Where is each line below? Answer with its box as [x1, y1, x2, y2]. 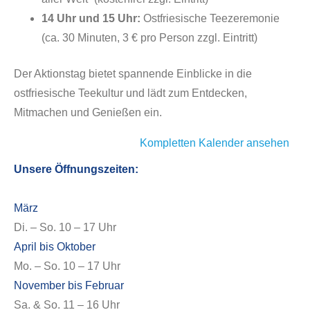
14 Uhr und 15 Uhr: [42, 12, 140, 24]
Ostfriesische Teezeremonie [140, 12, 280, 24]
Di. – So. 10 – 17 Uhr [14, 221, 116, 233]
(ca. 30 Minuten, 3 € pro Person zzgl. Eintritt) [42, 32, 257, 44]
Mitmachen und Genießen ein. [14, 107, 162, 118]
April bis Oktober [14, 241, 95, 253]
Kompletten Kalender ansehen [140, 137, 289, 149]
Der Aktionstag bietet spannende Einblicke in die [14, 68, 252, 80]
